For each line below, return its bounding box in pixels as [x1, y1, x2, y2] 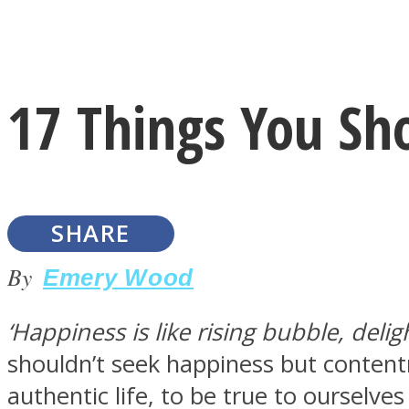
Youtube [46, 162, 155, 200]
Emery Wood [43, 264, 194, 290]
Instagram [46, 61, 179, 100]
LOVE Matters [44, 333, 180, 362]
